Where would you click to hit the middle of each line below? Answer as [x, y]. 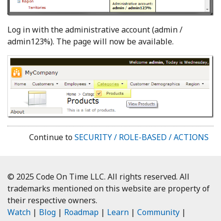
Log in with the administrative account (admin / [95, 29]
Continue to [52, 137]
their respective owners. [52, 201]
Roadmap [81, 212]
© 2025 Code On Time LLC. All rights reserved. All [98, 177]
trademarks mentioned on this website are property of [109, 189]
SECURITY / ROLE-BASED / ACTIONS [142, 137]
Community [158, 212]
